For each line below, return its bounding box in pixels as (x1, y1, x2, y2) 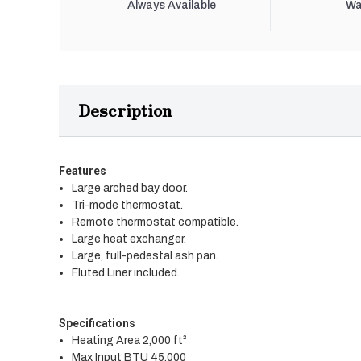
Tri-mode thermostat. (72, 199, 184, 212)
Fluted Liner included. (72, 267, 180, 280)
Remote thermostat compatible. (72, 216, 239, 229)
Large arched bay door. (72, 182, 189, 195)
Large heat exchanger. (72, 233, 187, 246)
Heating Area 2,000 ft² (72, 334, 188, 347)
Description (78, 98, 172, 122)
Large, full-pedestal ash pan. (72, 250, 219, 263)
